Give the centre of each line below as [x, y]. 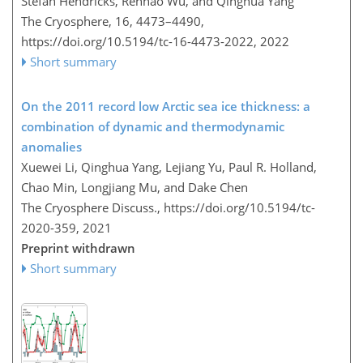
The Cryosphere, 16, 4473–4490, [113, 21]
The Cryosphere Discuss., [92, 207]
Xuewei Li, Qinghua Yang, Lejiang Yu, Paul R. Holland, [169, 167]
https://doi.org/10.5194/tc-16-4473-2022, [139, 41]
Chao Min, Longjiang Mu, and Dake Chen [135, 187]
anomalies [51, 147]
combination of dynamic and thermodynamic [153, 126]
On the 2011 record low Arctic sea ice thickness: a [166, 106]
